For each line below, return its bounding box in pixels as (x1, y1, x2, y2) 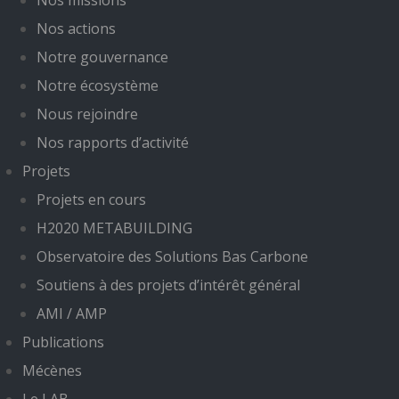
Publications (22, 332, 104, 353)
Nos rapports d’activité (37, 133, 189, 153)
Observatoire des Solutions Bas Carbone (37, 247, 308, 267)
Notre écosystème (37, 76, 159, 96)
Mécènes (22, 361, 82, 381)
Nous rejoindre (37, 104, 138, 125)
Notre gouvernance (37, 47, 168, 68)
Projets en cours (37, 190, 146, 210)
